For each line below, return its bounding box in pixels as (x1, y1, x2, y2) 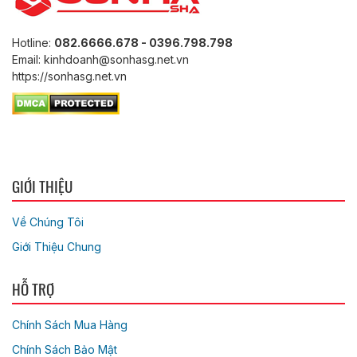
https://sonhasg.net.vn (12, 69, 127, 84)
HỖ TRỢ (12, 277, 54, 300)
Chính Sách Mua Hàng (12, 318, 127, 332)
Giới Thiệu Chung (12, 240, 101, 254)
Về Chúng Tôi (12, 215, 84, 229)
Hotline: (12, 36, 54, 50)
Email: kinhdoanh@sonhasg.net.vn (12, 53, 189, 67)
